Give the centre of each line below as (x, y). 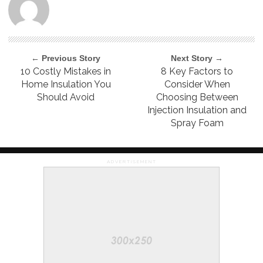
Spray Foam (197, 123)
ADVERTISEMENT (131, 162)
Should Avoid (66, 97)
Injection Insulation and (197, 110)
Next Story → (197, 58)
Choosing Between (197, 97)
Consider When (197, 85)
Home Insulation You (66, 85)
